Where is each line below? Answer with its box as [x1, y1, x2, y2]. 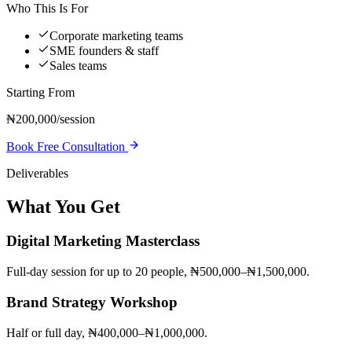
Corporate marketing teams [49, 28, 183, 42]
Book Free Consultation [6, 139, 128, 153]
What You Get [6, 196, 120, 217]
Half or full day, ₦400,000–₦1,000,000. [6, 325, 207, 339]
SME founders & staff [49, 43, 159, 57]
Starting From [6, 85, 75, 99]
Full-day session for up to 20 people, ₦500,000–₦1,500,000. [6, 265, 310, 279]
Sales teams [49, 58, 107, 72]
